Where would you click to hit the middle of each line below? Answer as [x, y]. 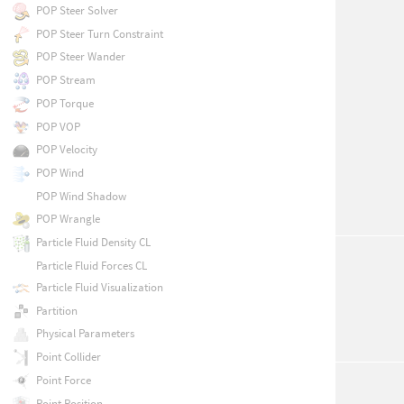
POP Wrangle [68, 219]
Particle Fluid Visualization [99, 287]
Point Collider [68, 357]
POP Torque [64, 103]
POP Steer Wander [80, 57]
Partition [56, 310]
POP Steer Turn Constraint [99, 33]
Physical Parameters [85, 334]
